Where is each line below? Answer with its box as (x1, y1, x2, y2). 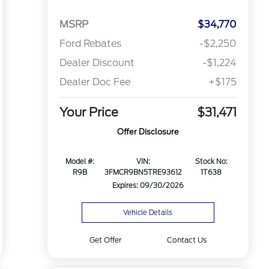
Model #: (65, 157, 95, 166)
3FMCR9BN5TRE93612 (104, 168, 183, 177)
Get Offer (89, 235, 122, 244)
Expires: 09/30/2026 (112, 181, 184, 190)
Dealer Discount (59, 57, 134, 69)
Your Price (59, 105, 118, 120)
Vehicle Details (123, 208, 173, 217)
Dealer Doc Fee (59, 76, 130, 88)
